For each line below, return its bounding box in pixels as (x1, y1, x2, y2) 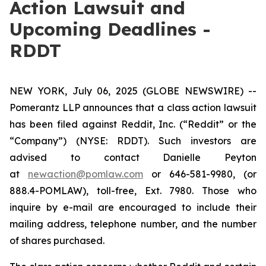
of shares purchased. (9, 235, 104, 246)
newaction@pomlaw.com (28, 168, 143, 180)
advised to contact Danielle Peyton (9, 151, 256, 163)
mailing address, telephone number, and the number (9, 218, 256, 230)
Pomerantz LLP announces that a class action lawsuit (9, 102, 256, 113)
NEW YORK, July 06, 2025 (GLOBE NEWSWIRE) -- (9, 85, 256, 97)
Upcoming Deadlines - (9, 18, 211, 40)
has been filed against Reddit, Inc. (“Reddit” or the (9, 118, 256, 130)
